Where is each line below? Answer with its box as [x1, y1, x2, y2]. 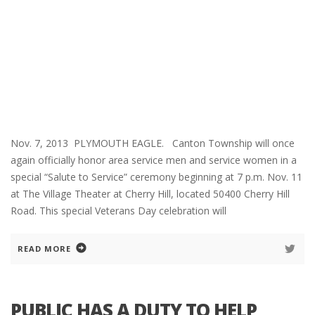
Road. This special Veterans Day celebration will [11, 204, 226, 218]
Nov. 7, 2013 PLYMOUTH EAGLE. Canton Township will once [11, 136, 295, 150]
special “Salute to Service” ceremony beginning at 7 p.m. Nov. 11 [11, 170, 302, 184]
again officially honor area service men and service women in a [11, 153, 297, 167]
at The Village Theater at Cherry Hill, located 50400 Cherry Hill [11, 187, 290, 201]
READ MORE [18, 243, 71, 255]
